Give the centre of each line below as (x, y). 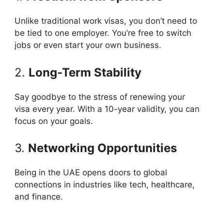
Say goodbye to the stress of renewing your (100, 97)
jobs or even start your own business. (88, 45)
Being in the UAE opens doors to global (91, 172)
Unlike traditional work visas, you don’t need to (106, 21)
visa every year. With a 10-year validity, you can (107, 109)
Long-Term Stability (85, 72)
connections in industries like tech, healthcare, (105, 185)
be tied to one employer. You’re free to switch (103, 33)
